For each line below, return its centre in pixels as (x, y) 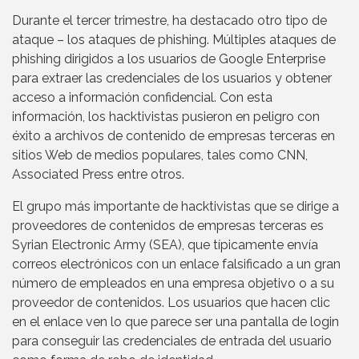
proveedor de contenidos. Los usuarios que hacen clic (171, 303)
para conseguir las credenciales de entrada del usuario (172, 341)
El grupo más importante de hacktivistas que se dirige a (175, 207)
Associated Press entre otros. (98, 175)
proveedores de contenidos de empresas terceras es (168, 226)
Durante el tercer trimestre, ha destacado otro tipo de (169, 21)
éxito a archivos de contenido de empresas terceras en (173, 136)
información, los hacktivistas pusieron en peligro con (166, 117)
